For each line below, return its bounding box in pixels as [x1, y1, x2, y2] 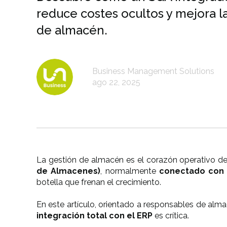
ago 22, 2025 [92, 78, 140, 87]
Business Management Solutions [92, 66, 214, 76]
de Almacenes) [36, 166, 101, 176]
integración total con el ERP [36, 211, 153, 221]
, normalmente [100, 166, 156, 176]
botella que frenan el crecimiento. [36, 177, 161, 187]
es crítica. [153, 211, 189, 221]
